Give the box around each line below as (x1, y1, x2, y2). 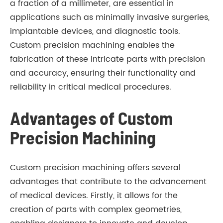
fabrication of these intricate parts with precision (10, 53, 205, 66)
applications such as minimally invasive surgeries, (10, 11, 210, 24)
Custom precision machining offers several (10, 161, 181, 175)
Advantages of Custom (10, 107, 173, 129)
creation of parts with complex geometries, (10, 203, 182, 217)
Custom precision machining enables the (10, 39, 175, 52)
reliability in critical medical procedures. (10, 81, 171, 94)
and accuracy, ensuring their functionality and (10, 67, 196, 80)
